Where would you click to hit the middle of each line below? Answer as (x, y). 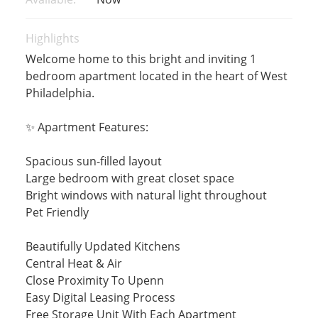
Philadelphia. (60, 93)
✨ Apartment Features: (87, 127)
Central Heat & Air (73, 263)
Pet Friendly (57, 212)
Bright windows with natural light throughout (146, 195)
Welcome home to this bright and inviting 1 (141, 59)
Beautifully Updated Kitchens (103, 246)
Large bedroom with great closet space (130, 178)
